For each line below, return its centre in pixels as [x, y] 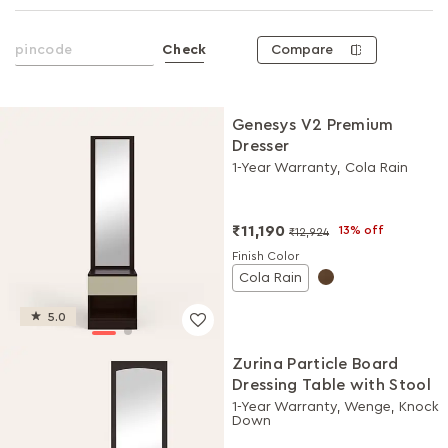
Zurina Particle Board [315, 363]
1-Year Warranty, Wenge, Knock [335, 406]
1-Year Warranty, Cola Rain [320, 168]
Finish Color [265, 256]
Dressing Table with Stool [331, 384]
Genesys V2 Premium [313, 125]
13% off [361, 230]
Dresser [261, 146]
